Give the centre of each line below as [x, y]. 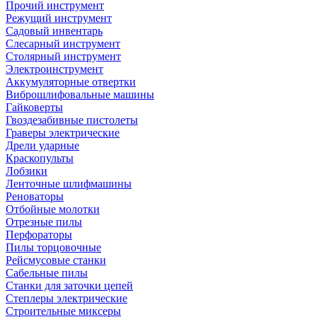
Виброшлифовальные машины [80, 94]
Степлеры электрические [67, 298]
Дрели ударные [42, 145]
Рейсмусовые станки [56, 260]
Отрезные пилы [44, 222]
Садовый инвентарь [54, 31]
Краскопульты [40, 158]
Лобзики [27, 171]
